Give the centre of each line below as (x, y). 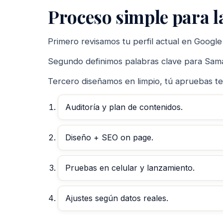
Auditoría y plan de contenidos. (124, 107)
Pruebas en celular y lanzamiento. (130, 167)
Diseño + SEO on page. (109, 137)
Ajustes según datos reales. (117, 198)
